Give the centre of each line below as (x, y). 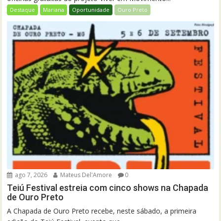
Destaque (23, 10)
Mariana (54, 10)
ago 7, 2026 (31, 175)
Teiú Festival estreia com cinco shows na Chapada (108, 188)
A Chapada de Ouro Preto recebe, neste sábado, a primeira (102, 211)
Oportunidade (91, 10)
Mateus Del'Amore (86, 175)
